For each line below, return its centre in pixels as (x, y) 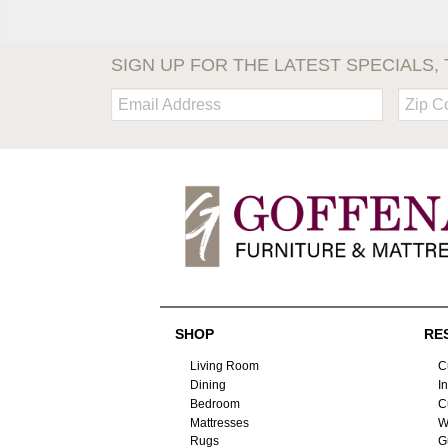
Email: (129, 94)
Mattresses (219, 422)
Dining (207, 384)
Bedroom (214, 403)
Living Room (224, 365)
